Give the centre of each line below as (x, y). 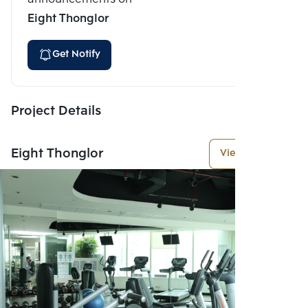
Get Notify (76, 54)
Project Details (56, 111)
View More (245, 153)
